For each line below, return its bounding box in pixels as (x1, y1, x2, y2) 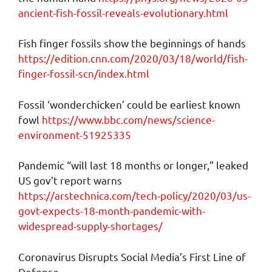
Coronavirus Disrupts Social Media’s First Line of (18, 250, 246, 263)
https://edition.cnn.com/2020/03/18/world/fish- (18, 52, 248, 65)
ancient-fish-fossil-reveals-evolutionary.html (18, 5, 228, 19)
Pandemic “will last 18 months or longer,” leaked (18, 158, 248, 172)
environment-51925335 (18, 127, 131, 141)
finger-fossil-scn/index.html (18, 67, 149, 80)
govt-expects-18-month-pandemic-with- (18, 204, 205, 217)
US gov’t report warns (18, 174, 122, 187)
